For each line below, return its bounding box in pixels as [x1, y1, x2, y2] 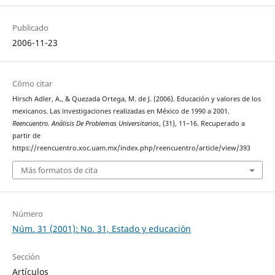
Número [12, 207, 43, 219]
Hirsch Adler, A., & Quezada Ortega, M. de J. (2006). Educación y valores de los [12, 95, 261, 104]
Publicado [12, 22, 48, 34]
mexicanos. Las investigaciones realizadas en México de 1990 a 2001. [12, 107, 230, 116]
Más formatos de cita [20, 164, 98, 176]
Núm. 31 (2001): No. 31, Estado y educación [12, 222, 191, 234]
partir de [12, 131, 41, 141]
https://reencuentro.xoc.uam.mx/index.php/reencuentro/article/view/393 [12, 144, 250, 153]
